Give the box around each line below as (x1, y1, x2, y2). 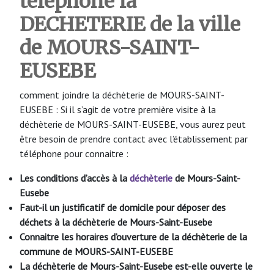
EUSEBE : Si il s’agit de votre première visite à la (20, 103, 216, 116)
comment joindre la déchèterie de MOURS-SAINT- (20, 88, 224, 101)
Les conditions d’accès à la (20, 171, 130, 184)
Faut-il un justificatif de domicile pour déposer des (20, 201, 226, 213)
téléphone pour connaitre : (20, 147, 128, 160)
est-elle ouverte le (175, 259, 253, 272)
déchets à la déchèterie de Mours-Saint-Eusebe (20, 215, 212, 228)
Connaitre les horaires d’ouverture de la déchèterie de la (20, 230, 247, 243)
